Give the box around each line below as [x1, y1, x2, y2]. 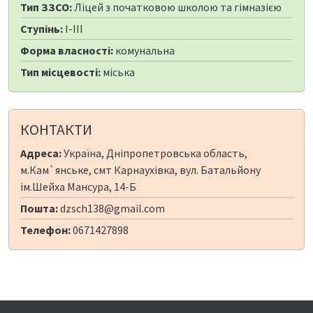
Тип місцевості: [20, 65, 101, 80]
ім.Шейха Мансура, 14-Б [20, 180, 136, 194]
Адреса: [20, 146, 61, 161]
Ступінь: [20, 22, 63, 36]
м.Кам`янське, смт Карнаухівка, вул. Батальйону [20, 163, 261, 177]
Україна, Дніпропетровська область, [61, 146, 247, 161]
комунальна [113, 43, 175, 58]
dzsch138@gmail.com [58, 201, 165, 216]
